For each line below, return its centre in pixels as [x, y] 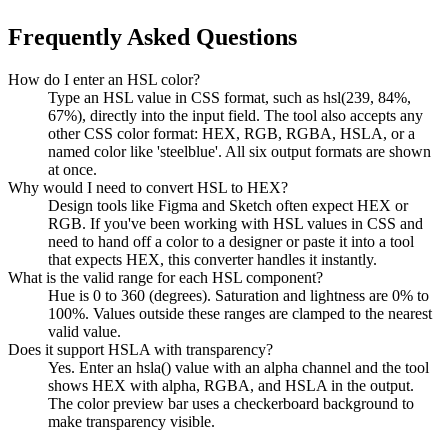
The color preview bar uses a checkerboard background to [231, 403]
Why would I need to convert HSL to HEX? [148, 187]
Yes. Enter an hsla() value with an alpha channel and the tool [238, 367]
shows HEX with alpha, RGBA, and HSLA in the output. [231, 385]
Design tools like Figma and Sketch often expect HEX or [228, 205]
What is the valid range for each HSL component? [165, 277]
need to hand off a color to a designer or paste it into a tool [231, 241]
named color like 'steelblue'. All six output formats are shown [239, 151]
